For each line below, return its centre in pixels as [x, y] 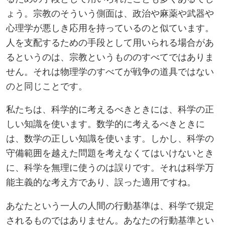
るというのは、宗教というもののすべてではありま [110, 56]
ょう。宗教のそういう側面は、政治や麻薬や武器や [110, 13]
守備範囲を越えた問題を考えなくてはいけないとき [110, 153]
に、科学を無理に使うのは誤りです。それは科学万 [110, 167]
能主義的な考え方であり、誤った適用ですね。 [101, 182]
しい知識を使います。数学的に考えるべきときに [105, 124]
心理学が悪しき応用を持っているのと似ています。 [110, 27]
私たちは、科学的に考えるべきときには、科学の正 [110, 109]
